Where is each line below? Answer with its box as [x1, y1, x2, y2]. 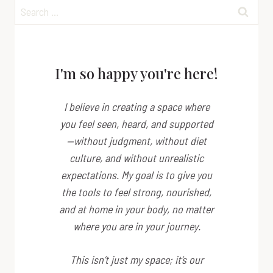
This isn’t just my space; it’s [69, 252, 189, 266]
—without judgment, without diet [66, 133, 207, 147]
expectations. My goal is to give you [61, 168, 212, 182]
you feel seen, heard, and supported [60, 116, 213, 130]
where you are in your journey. [73, 219, 200, 233]
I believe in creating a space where [63, 99, 210, 113]
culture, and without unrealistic [69, 151, 204, 165]
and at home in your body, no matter [59, 202, 214, 216]
